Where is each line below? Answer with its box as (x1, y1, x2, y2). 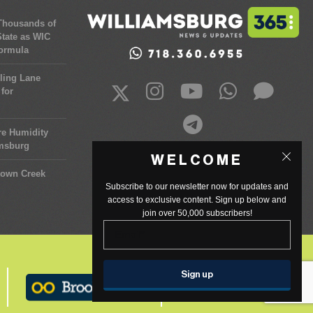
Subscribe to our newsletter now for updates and (105, 182, 289, 191)
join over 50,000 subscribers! (142, 208, 252, 218)
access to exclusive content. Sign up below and (108, 195, 286, 205)
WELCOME (151, 154, 243, 168)
